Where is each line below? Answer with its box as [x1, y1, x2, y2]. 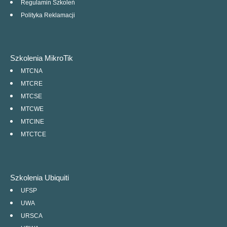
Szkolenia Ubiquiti [10, 173, 69, 182]
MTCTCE [21, 131, 46, 138]
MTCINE [21, 118, 44, 126]
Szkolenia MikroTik [10, 54, 73, 63]
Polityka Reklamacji [21, 12, 75, 19]
